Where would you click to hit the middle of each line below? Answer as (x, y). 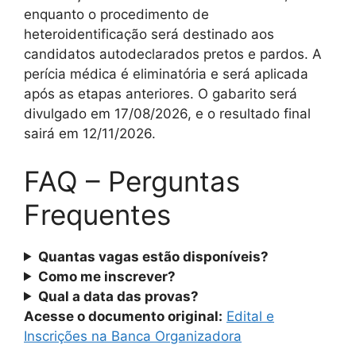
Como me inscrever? (107, 276)
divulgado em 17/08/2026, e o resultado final (167, 114)
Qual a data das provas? (119, 296)
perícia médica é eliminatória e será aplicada (166, 74)
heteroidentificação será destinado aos (149, 34)
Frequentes (97, 214)
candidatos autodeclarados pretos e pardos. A (173, 54)
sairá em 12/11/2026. (90, 133)
